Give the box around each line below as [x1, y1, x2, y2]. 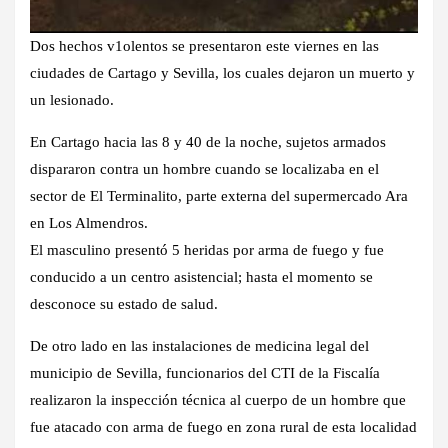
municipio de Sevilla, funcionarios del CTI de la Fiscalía [30, 365, 380, 382]
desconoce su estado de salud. [30, 296, 218, 313]
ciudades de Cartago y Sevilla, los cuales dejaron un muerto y [30, 65, 415, 82]
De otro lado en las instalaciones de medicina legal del [30, 338, 369, 355]
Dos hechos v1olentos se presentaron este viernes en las [30, 38, 379, 55]
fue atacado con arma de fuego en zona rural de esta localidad [30, 419, 417, 436]
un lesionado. [30, 92, 114, 109]
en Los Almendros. [30, 215, 148, 232]
